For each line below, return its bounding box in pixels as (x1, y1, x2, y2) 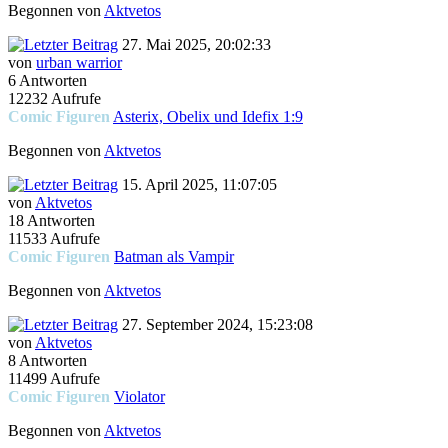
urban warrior (36, 54, 122, 72)
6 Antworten (8, 72, 87, 90)
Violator (114, 388, 165, 406)
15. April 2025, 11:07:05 (118, 176, 277, 194)
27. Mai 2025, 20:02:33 (118, 36, 271, 54)
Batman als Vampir (114, 248, 234, 266)
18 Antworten (8, 212, 95, 230)
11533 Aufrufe (8, 230, 100, 248)
